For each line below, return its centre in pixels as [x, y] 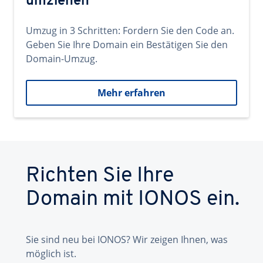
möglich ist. [51, 254]
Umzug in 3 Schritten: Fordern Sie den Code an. [130, 31]
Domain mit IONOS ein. [133, 200]
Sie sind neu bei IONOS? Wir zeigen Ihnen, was [127, 240]
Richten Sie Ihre [100, 176]
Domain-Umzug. [62, 59]
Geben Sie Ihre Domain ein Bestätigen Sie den [127, 45]
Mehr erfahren [131, 93]
